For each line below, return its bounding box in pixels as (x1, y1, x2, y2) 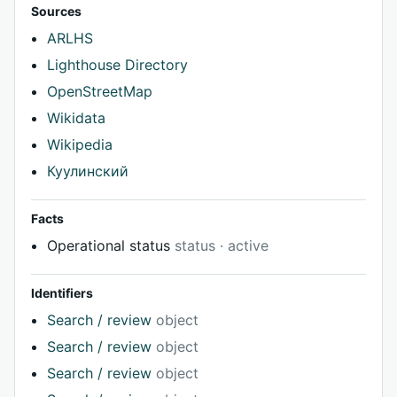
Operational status (47, 237, 175, 255)
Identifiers (31, 285, 93, 301)
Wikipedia (47, 136, 113, 154)
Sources (31, 4, 82, 19)
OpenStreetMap (47, 82, 152, 101)
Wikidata (47, 109, 105, 128)
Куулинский (47, 162, 128, 181)
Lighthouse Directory (47, 56, 188, 74)
